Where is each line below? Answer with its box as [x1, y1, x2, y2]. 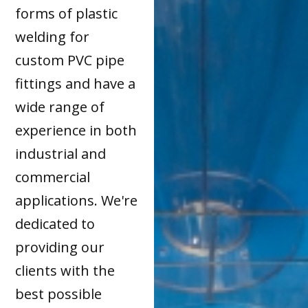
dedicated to [15, 214, 96, 234]
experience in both [15, 121, 137, 140]
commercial [15, 168, 91, 187]
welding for [15, 27, 90, 47]
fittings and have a [15, 74, 136, 93]
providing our [15, 238, 105, 257]
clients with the [15, 261, 115, 280]
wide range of [15, 98, 105, 117]
